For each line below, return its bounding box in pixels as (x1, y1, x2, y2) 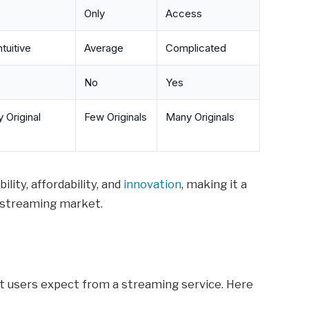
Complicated (165, 41, 226, 55)
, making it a (181, 177, 248, 192)
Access (165, 7, 202, 21)
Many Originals (165, 110, 235, 124)
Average (83, 41, 123, 55)
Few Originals (83, 110, 147, 124)
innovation (123, 177, 182, 192)
